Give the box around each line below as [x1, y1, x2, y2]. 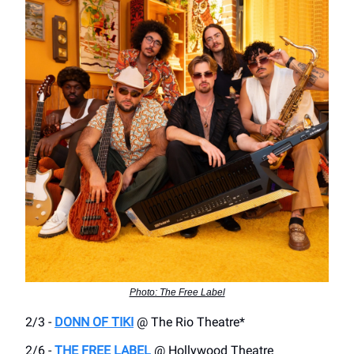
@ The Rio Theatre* [134, 314, 245, 330]
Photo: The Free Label [129, 287, 225, 299]
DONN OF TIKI [55, 314, 134, 330]
